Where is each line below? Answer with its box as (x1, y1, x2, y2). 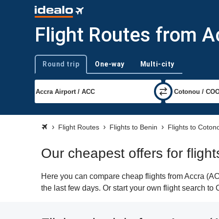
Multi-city (140, 60, 175, 68)
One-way (95, 60, 125, 68)
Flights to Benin (109, 123, 157, 131)
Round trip (43, 60, 79, 68)
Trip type (34, 65, 59, 72)
